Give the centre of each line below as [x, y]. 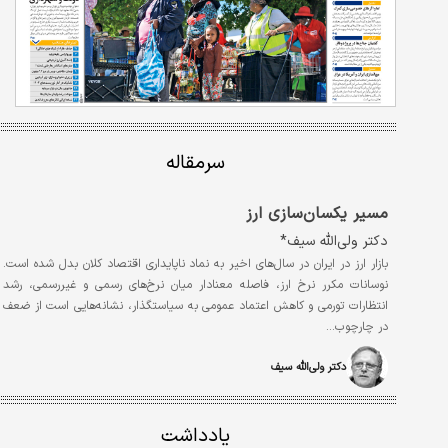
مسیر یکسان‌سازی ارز [317, 214]
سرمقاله [195, 163]
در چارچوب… [357, 327]
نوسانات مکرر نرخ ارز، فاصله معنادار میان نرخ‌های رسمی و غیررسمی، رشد [195, 285]
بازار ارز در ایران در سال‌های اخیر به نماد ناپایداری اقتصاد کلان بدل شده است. [195, 264]
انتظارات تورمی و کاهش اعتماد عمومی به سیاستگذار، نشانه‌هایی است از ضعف [195, 306]
